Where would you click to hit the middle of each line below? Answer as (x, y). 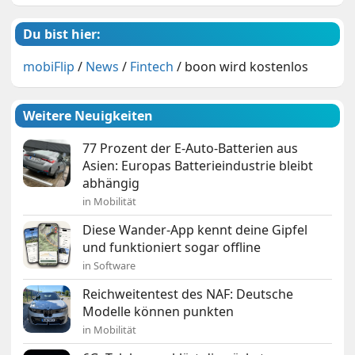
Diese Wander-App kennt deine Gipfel (195, 230)
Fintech (152, 67)
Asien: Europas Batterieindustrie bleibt (198, 166)
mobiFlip (49, 67)
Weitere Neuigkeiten (88, 116)
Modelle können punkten (158, 312)
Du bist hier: (62, 34)
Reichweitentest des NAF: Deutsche (188, 294)
